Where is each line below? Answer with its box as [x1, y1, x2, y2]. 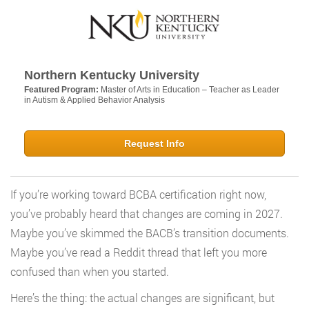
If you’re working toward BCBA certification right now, [10, 187, 266, 202]
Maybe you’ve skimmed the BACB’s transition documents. [10, 226, 289, 241]
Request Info [124, 138, 185, 150]
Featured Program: [24, 85, 101, 95]
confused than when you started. [10, 264, 169, 279]
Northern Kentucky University [24, 68, 199, 83]
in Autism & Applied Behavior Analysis [24, 95, 165, 106]
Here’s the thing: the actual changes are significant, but [10, 290, 275, 306]
